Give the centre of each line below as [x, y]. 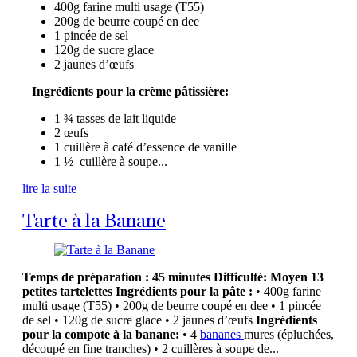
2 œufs [71, 133]
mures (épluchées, [289, 334]
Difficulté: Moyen [261, 277]
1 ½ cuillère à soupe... [111, 162]
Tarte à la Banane [94, 220]
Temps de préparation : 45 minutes [116, 277]
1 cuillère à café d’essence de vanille [145, 147]
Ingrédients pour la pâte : [184, 291]
